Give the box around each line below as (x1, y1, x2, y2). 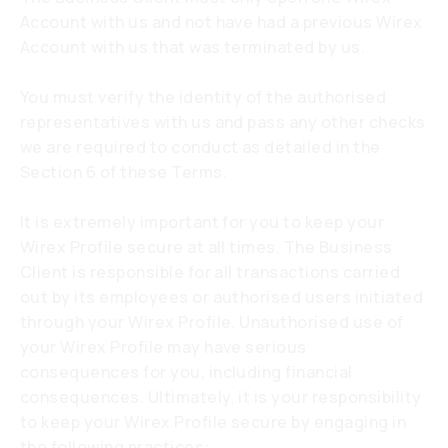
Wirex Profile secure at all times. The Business (20, 236, 393, 258)
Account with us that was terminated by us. (20, 36, 366, 58)
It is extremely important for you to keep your (20, 211, 385, 233)
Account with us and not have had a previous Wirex (20, 11, 423, 33)
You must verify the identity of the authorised (20, 86, 387, 108)
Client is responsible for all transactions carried (20, 261, 401, 283)
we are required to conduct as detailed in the (20, 136, 381, 158)
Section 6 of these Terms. (20, 161, 227, 183)
